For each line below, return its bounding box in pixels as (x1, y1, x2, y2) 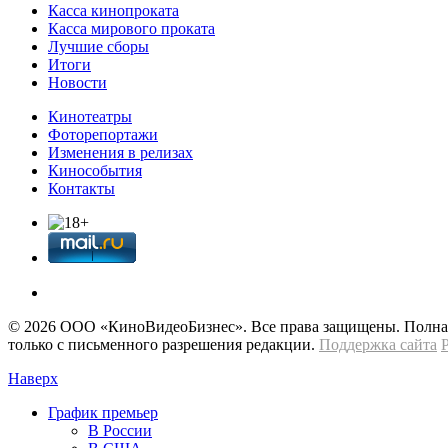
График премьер (48, 403, 158, 421)
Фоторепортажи (48, 125, 158, 143)
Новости (48, 73, 107, 91)
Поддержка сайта (319, 335, 437, 353)
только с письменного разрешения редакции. (8, 335, 319, 353)
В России (88, 421, 152, 439)
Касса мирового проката (48, 19, 215, 37)
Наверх (8, 369, 58, 387)
